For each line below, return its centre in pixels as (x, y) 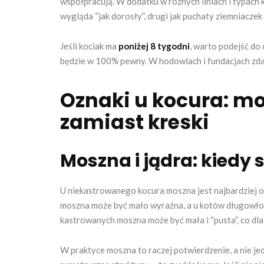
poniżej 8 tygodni (154, 46)
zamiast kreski (135, 123)
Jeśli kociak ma (89, 46)
